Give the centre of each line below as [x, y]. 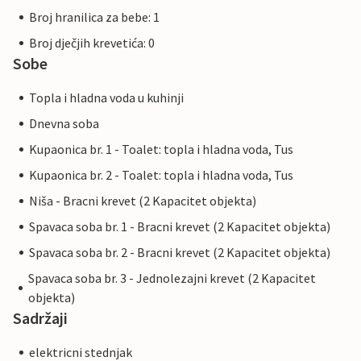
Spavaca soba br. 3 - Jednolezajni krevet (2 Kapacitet [172, 278]
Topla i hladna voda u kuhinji [106, 98]
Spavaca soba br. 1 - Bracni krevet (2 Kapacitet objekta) [180, 227]
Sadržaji [40, 318]
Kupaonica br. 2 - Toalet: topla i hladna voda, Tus [161, 175]
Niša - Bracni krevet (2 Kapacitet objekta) [143, 201]
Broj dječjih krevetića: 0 [92, 43]
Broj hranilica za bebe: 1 [94, 17]
